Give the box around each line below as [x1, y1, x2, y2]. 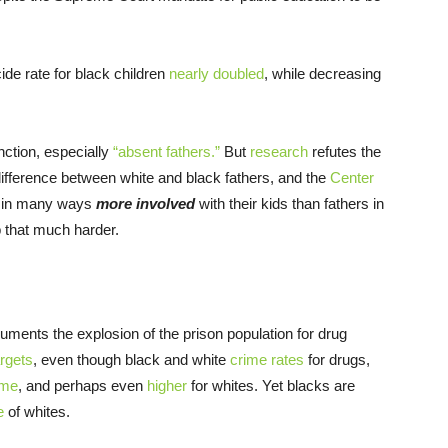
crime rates [230, 351, 304, 369]
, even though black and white [33, 351, 230, 369]
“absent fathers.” [113, 143, 220, 161]
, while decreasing [264, 65, 381, 83]
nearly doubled [169, 65, 264, 83]
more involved [96, 195, 195, 213]
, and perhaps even [18, 377, 147, 395]
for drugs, [304, 351, 370, 369]
